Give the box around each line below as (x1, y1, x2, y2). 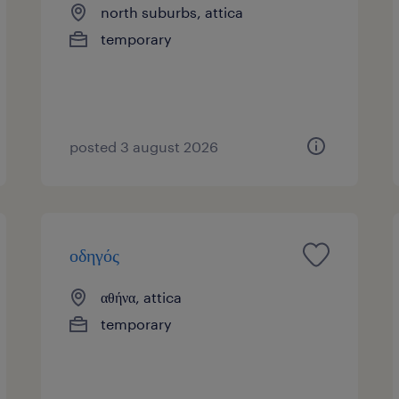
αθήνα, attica (101, 288, 183, 305)
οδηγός (69, 243, 120, 265)
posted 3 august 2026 (69, 137, 219, 155)
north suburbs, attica (101, 3, 244, 20)
